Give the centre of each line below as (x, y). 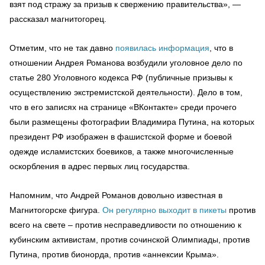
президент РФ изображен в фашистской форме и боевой (121, 136)
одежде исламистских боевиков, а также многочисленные (122, 151)
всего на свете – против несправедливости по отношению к (125, 224)
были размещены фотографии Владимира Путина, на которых (132, 122)
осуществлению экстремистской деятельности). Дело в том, (126, 92)
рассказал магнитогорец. (58, 19)
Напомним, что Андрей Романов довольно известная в (116, 195)
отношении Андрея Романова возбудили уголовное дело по (126, 62)
